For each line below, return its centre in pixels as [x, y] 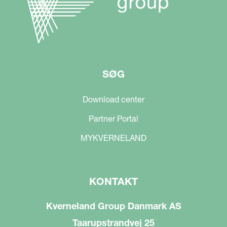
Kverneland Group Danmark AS [113, 206]
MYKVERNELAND [113, 138]
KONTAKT [113, 181]
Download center [113, 99]
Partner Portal [113, 118]
